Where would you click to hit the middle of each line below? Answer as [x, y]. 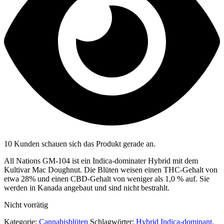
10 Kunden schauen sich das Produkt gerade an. [80, 143]
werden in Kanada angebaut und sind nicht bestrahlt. [87, 187]
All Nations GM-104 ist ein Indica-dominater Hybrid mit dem [101, 160]
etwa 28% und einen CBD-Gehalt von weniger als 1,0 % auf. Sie [107, 178]
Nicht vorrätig [26, 204]
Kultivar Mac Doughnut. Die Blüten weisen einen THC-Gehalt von [111, 169]
